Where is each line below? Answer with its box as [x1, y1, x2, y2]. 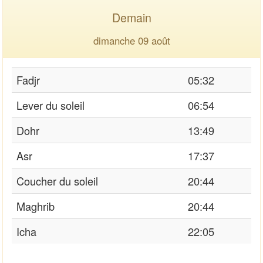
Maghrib [16, 198, 55, 214]
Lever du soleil [16, 97, 85, 113]
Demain [112, 8, 151, 26]
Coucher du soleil [16, 173, 98, 188]
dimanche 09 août [93, 33, 170, 48]
